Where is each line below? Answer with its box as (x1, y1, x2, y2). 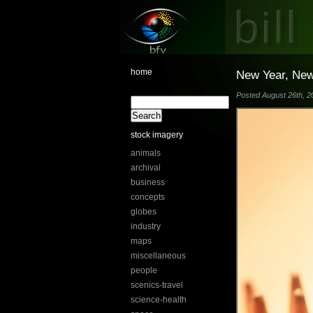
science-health (131, 295, 187, 305)
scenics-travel (131, 280, 183, 290)
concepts (131, 192, 165, 202)
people (131, 265, 157, 275)
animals (131, 148, 161, 158)
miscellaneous (131, 251, 186, 261)
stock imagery (131, 130, 183, 140)
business (131, 177, 165, 187)
